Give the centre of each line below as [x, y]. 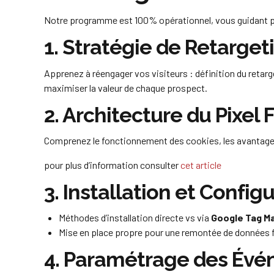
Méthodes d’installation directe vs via [135, 218]
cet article [202, 165]
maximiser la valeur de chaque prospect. [126, 87]
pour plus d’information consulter [112, 165]
